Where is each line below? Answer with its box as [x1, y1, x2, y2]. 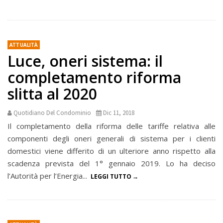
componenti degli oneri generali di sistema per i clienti [7, 133, 216, 144]
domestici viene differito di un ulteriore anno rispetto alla [7, 146, 216, 156]
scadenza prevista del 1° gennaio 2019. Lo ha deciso [7, 158, 216, 169]
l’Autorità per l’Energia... [7, 171, 89, 181]
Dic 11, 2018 [103, 109, 134, 117]
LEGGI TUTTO [91, 172, 131, 181]
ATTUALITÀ [9, 42, 38, 48]
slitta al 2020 [7, 84, 97, 105]
